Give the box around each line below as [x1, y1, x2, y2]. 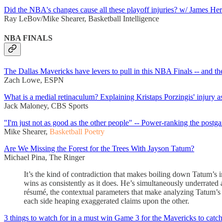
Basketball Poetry [50, 127, 105, 136]
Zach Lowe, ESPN [4, 75, 64, 84]
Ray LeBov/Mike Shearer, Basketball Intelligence [4, 14, 159, 23]
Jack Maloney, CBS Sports [4, 101, 88, 110]
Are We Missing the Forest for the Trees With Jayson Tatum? [4, 144, 194, 153]
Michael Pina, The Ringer [4, 153, 85, 162]
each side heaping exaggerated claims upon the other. [24, 196, 189, 205]
